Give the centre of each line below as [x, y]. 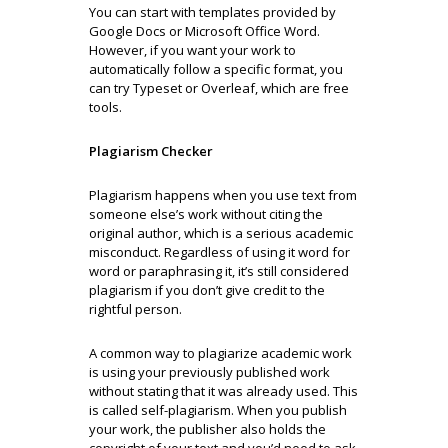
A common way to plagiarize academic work [220, 352]
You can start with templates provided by [212, 11]
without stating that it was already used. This [223, 390]
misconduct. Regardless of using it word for [219, 251]
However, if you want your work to [192, 49]
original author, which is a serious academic [221, 232]
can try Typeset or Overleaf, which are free [219, 87]
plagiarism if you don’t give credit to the [207, 289]
